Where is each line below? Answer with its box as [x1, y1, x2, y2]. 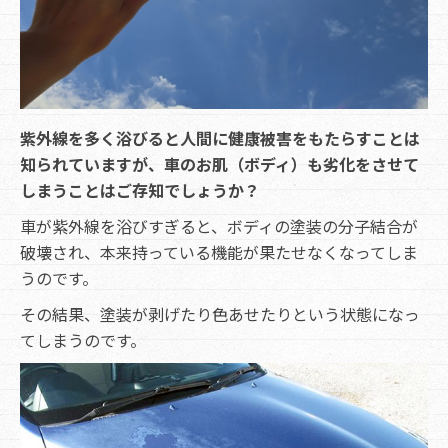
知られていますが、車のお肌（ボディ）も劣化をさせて [20, 151, 419, 176]
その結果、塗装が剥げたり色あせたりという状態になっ [20, 301, 420, 326]
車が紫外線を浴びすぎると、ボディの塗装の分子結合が [20, 213, 418, 238]
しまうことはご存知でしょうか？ [20, 177, 260, 202]
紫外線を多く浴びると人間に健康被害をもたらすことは [20, 125, 420, 150]
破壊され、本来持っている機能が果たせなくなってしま [20, 239, 418, 264]
